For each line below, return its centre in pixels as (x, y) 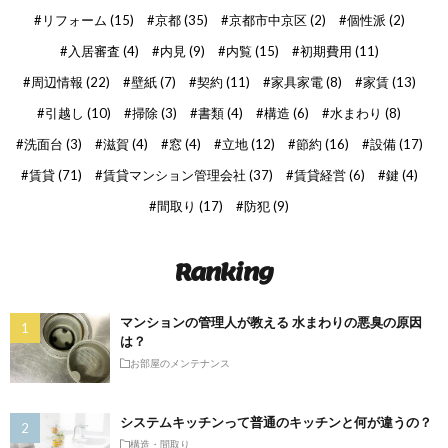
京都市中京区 (267, 20)
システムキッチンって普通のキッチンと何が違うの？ (276, 422)
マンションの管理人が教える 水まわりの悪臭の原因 (271, 322)
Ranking (224, 272)
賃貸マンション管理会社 (174, 175)
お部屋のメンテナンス (180, 363)
